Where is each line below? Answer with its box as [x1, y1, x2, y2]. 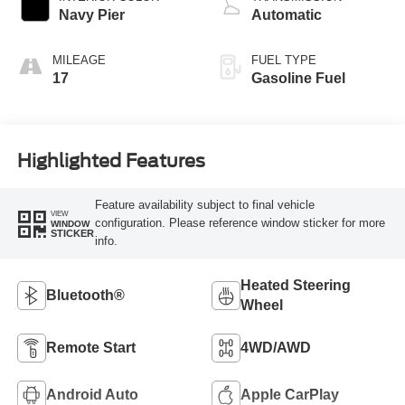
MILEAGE [52, 52, 106, 67]
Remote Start [45, 340, 136, 355]
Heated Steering [240, 278, 351, 293]
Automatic [251, 6, 322, 23]
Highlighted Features [16, 150, 205, 173]
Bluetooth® [45, 287, 125, 303]
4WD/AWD [240, 340, 311, 355]
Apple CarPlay [240, 387, 339, 402]
